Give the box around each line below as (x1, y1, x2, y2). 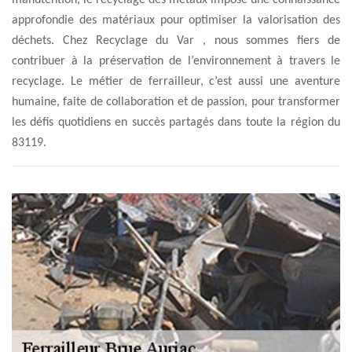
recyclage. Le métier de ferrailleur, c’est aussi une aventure (12, 75, 340, 88)
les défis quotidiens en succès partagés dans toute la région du (12, 116, 340, 129)
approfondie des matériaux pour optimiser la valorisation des (12, 14, 340, 27)
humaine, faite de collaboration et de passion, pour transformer (12, 96, 340, 108)
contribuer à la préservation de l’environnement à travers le (12, 55, 340, 68)
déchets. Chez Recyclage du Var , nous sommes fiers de (12, 35, 340, 47)
